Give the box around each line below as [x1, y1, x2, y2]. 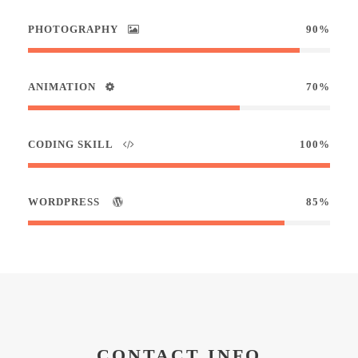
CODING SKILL [28, 138, 113, 150]
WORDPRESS [28, 196, 103, 208]
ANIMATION [28, 81, 96, 93]
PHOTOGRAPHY [28, 23, 118, 35]
